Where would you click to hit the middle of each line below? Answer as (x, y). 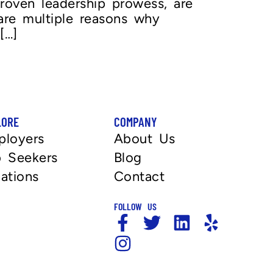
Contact (139, 176)
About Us (144, 138)
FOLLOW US (135, 206)
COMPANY (135, 121)
